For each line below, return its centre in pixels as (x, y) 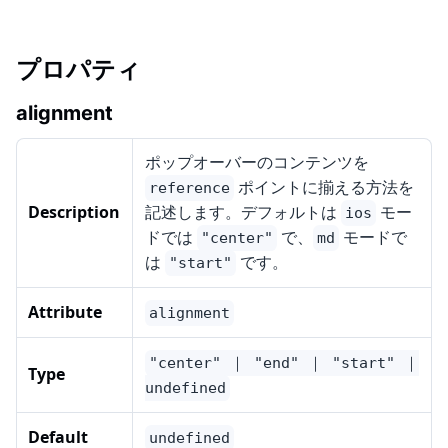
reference (189, 188)
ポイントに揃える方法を (324, 187)
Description (74, 212)
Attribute (65, 312)
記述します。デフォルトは (243, 212)
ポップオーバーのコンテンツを (257, 162)
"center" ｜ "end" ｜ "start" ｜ (284, 363)
